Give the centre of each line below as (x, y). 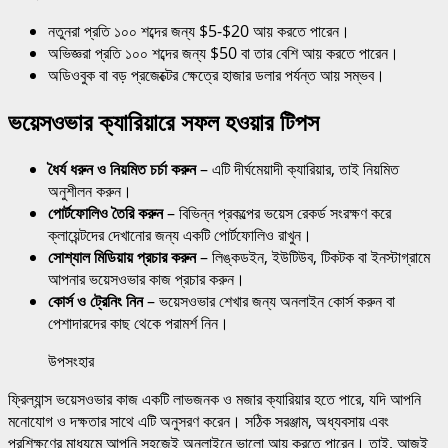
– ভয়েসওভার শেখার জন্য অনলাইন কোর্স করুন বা (269, 301)
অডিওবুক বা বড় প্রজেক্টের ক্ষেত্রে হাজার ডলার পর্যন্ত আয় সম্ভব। (216, 74)
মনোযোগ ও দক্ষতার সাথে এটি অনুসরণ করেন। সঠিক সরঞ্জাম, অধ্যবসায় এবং (198, 421)
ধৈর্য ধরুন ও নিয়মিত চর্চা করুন (122, 169)
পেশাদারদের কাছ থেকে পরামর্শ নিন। (138, 323)
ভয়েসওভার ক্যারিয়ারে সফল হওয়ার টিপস (163, 122)
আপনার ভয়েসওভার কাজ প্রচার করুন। (146, 279)
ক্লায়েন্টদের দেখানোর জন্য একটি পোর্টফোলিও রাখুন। (180, 235)
